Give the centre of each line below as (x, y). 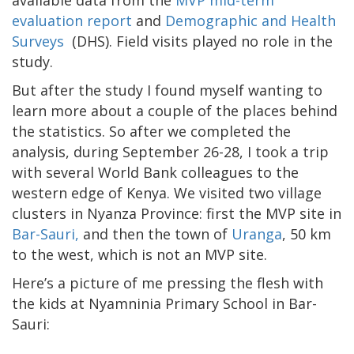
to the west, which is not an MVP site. (139, 254)
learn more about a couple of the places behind (175, 110)
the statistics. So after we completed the (151, 131)
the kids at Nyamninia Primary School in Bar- (164, 303)
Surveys (38, 41)
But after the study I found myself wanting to (167, 90)
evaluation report (74, 20)
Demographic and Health (250, 20)
